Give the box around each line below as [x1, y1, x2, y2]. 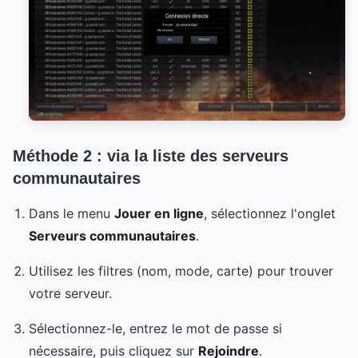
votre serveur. [29, 285, 112, 302]
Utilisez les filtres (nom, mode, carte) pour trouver [29, 263, 333, 280]
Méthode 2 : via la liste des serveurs [13, 147, 288, 165]
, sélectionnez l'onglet [204, 205, 336, 222]
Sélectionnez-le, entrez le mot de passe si [29, 320, 282, 337]
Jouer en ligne [114, 205, 204, 222]
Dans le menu [29, 205, 114, 222]
